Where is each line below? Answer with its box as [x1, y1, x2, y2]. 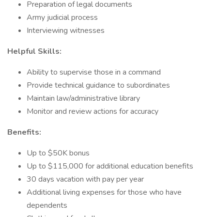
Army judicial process [27, 12, 98, 23]
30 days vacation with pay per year [27, 174, 144, 185]
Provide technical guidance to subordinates [27, 80, 170, 91]
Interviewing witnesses [27, 25, 105, 36]
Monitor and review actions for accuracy [27, 106, 158, 117]
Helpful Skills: [7, 46, 62, 57]
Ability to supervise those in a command [27, 67, 161, 77]
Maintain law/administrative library [27, 93, 140, 104]
